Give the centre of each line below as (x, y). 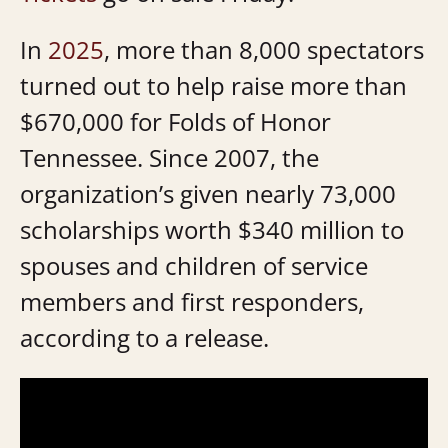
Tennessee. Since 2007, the (169, 158)
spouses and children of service (194, 266)
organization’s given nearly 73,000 (208, 194)
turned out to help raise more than (213, 86)
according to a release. (144, 338)
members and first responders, (192, 302)
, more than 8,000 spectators (264, 50)
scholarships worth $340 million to (212, 230)
